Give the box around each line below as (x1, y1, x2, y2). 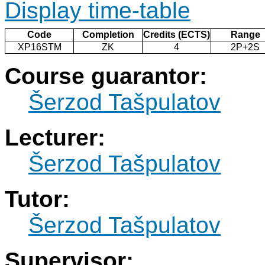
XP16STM (17, 42, 62, 53)
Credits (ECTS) (143, 30, 210, 40)
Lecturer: (5, 125, 105, 151)
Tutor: (5, 186, 70, 212)
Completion (82, 30, 134, 40)
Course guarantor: (5, 63, 207, 89)
